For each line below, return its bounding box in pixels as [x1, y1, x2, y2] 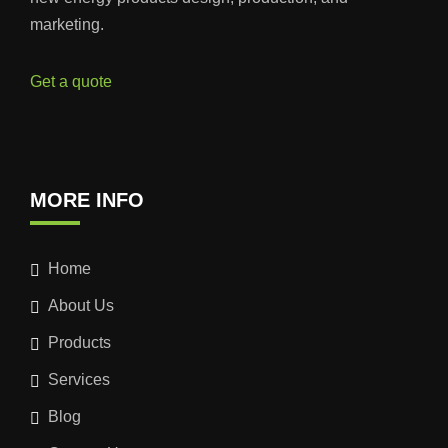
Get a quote [30, 72, 112, 90]
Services [48, 370, 110, 388]
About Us [48, 296, 114, 314]
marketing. [30, 15, 104, 33]
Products [48, 333, 111, 351]
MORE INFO [30, 188, 144, 211]
